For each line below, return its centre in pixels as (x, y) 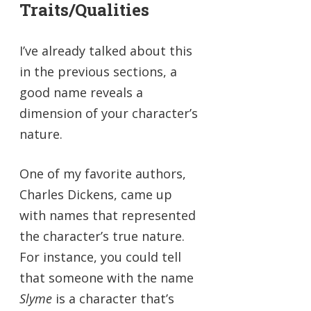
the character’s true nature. (102, 236)
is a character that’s (115, 298)
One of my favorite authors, (103, 173)
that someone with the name (107, 277)
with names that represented (108, 215)
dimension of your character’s (109, 113)
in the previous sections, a (98, 71)
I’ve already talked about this (106, 50)
